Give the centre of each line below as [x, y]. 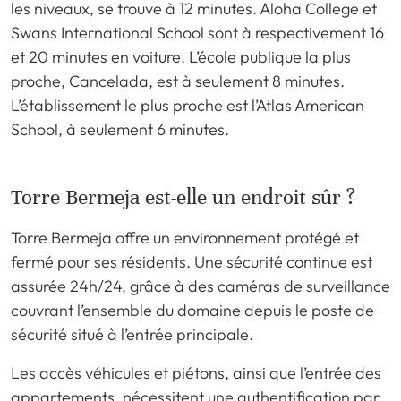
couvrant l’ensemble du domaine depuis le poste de [192, 310]
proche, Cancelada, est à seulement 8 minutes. [178, 81]
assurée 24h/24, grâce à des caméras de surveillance [200, 286]
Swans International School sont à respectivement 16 [197, 32]
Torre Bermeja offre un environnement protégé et [185, 237]
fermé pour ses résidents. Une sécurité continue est [192, 261]
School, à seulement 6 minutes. [120, 129]
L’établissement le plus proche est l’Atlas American [188, 105]
